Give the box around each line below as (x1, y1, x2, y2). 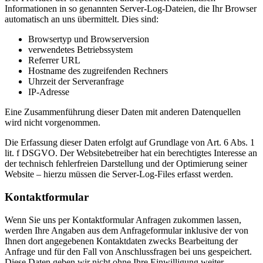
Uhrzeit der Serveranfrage (28, 76, 124, 87)
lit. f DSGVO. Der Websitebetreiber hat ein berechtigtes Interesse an (5, 148, 257, 159)
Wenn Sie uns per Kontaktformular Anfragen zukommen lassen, (5, 214, 241, 225)
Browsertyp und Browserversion (28, 34, 149, 45)
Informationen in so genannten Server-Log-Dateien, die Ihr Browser (5, 4, 257, 14)
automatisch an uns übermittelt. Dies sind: (5, 14, 159, 25)
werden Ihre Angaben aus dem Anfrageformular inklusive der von (5, 225, 248, 235)
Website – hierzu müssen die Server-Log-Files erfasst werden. (5, 169, 233, 180)
